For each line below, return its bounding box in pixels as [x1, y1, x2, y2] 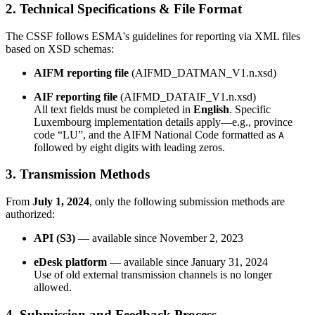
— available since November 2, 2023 [75, 232, 243, 245]
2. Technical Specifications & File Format [6, 1, 242, 17]
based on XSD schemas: [6, 42, 114, 55]
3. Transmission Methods [6, 167, 150, 182]
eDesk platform [34, 256, 107, 269]
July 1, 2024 [32, 195, 89, 208]
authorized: [6, 208, 55, 221]
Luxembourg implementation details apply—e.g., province [34, 115, 292, 128]
